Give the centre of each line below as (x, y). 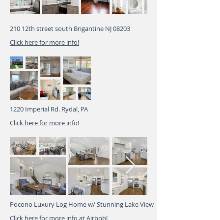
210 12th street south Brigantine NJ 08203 (70, 28)
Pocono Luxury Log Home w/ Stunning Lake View (82, 204)
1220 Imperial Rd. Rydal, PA (49, 109)
